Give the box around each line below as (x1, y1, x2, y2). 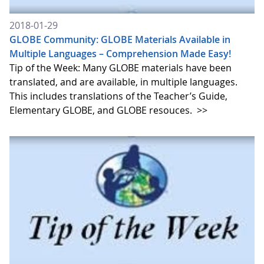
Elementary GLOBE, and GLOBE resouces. (9, 103, 194, 117)
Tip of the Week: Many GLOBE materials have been (9, 61, 232, 74)
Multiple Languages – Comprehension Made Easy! (9, 47, 231, 60)
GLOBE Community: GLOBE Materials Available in (9, 32, 230, 46)
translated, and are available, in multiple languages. (9, 75, 237, 88)
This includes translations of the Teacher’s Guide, (9, 89, 227, 103)
